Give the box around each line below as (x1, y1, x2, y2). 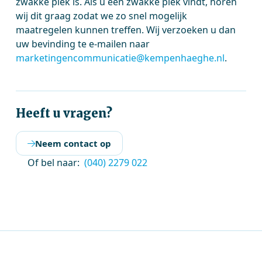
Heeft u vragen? (16, 106, 113, 120)
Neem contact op (35, 137, 112, 149)
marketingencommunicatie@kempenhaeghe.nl (16, 51, 225, 64)
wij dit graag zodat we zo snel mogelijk (16, 9, 188, 22)
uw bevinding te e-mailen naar (16, 37, 150, 50)
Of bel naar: (27, 156, 80, 169)
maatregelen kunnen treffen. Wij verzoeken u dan (16, 23, 236, 36)
